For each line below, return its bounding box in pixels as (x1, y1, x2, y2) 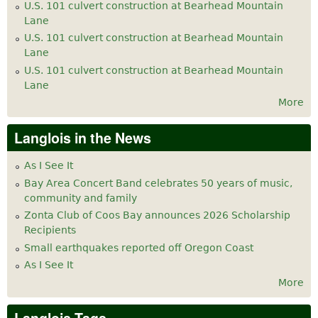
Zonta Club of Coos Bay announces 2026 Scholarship (24, 209, 290, 221)
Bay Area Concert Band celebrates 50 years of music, (24, 177, 292, 189)
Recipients (24, 224, 76, 236)
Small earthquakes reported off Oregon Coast (24, 241, 253, 253)
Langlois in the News (14, 128, 151, 148)
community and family (24, 192, 137, 204)
